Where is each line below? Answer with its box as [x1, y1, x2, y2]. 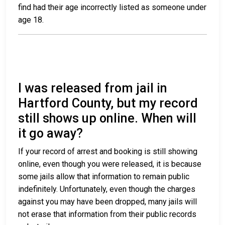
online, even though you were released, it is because [18, 159, 201, 169]
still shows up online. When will [18, 111, 196, 126]
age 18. [18, 15, 44, 25]
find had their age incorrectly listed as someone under [18, 3, 206, 13]
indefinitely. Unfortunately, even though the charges [18, 184, 195, 194]
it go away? [18, 126, 83, 141]
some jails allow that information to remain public [18, 172, 189, 182]
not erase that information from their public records [18, 209, 196, 219]
